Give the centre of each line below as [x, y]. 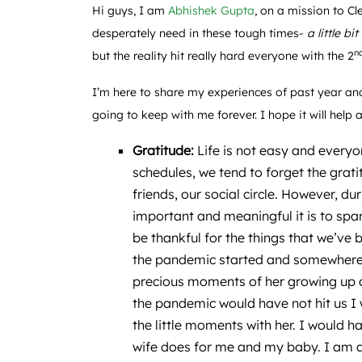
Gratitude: [165, 150]
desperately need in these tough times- [200, 33]
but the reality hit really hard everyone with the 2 [223, 55]
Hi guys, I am [130, 10]
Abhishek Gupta [211, 10]
